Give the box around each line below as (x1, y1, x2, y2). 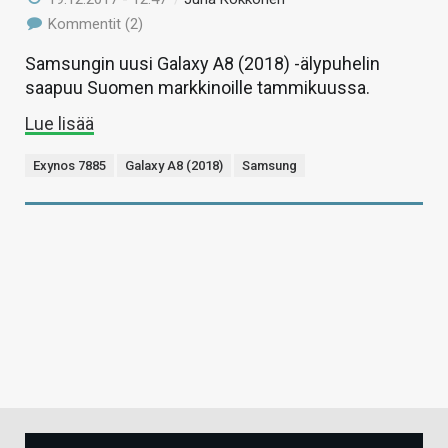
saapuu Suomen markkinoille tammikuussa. (25, 76, 370, 98)
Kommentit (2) (44, 14, 144, 33)
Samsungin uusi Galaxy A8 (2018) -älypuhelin (25, 52, 380, 74)
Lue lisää (25, 112, 94, 134)
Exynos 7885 (33, 157, 106, 173)
